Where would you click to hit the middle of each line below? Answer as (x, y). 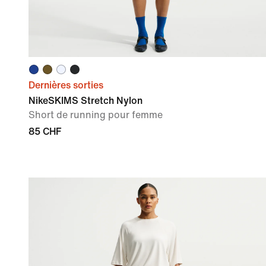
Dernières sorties (66, 85)
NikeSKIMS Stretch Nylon (85, 100)
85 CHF (45, 131)
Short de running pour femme (96, 115)
